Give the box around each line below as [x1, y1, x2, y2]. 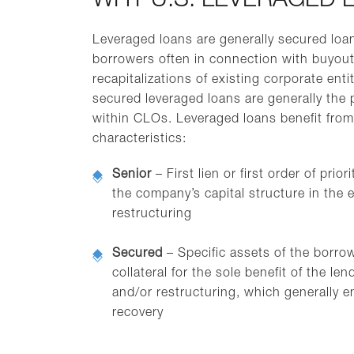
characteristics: [92, 134, 186, 146]
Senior [112, 169, 152, 182]
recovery [112, 307, 164, 320]
